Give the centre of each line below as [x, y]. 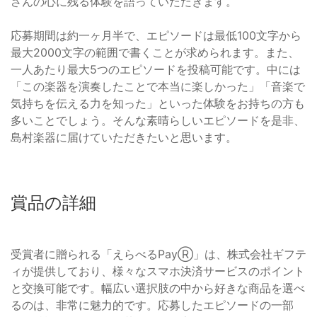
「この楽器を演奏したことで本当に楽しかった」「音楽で [158, 86]
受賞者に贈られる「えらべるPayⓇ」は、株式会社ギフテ [158, 254]
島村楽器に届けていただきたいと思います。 [124, 137]
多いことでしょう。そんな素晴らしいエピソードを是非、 [158, 120]
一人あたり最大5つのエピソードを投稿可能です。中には [156, 69]
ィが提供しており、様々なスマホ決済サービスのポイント [158, 271]
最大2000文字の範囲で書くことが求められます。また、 [155, 52]
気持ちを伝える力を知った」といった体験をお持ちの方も [158, 103]
